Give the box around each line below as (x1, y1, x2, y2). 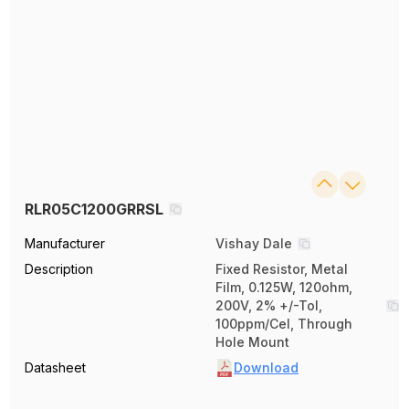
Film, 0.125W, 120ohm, (215, 279, 352, 295)
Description (25, 261, 94, 277)
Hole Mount (215, 334, 289, 350)
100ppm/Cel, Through (215, 316, 352, 331)
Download (234, 360, 299, 375)
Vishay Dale (215, 236, 292, 251)
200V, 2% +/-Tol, (215, 298, 322, 313)
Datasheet (25, 360, 87, 375)
